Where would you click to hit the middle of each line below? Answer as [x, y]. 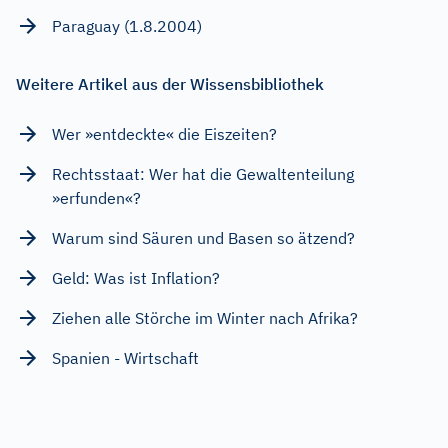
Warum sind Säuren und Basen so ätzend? [203, 237]
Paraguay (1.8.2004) [127, 25]
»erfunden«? [96, 197]
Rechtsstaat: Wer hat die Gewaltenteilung [203, 173]
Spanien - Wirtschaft [125, 357]
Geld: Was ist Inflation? [136, 277]
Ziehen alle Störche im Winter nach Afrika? [205, 317]
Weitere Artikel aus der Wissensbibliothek [170, 83]
